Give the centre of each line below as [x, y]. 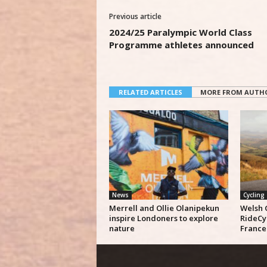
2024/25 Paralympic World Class [180, 32]
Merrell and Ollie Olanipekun [164, 208]
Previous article [135, 16]
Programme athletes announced [181, 45]
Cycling [254, 195]
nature [122, 228]
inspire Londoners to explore [163, 218]
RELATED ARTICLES [150, 92]
